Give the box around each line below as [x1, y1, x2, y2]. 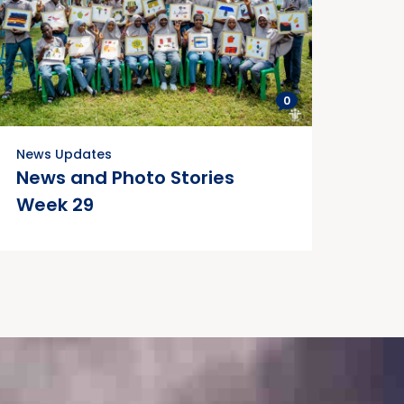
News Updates [16, 145, 112, 164]
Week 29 [16, 192, 94, 218]
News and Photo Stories [16, 165, 234, 191]
